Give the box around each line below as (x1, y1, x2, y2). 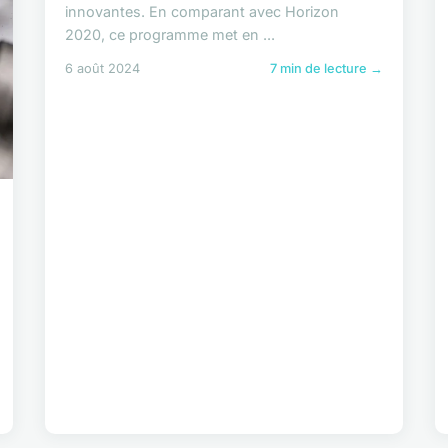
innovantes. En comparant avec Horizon (65, 2, 340, 20)
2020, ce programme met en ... (65, 25, 276, 43)
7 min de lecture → (269, 60, 383, 76)
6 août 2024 (65, 60, 141, 76)
